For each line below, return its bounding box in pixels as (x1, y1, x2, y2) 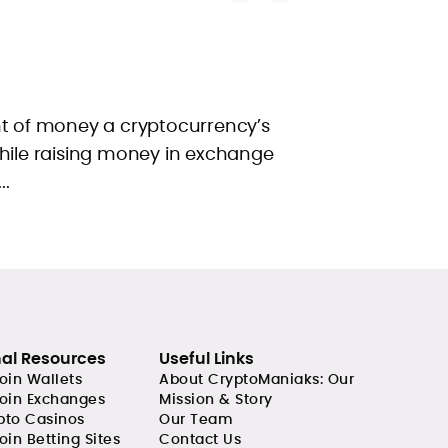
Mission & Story (159, 389, 273, 409)
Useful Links (159, 347, 254, 370)
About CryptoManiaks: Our (159, 369, 354, 389)
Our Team (159, 409, 233, 429)
